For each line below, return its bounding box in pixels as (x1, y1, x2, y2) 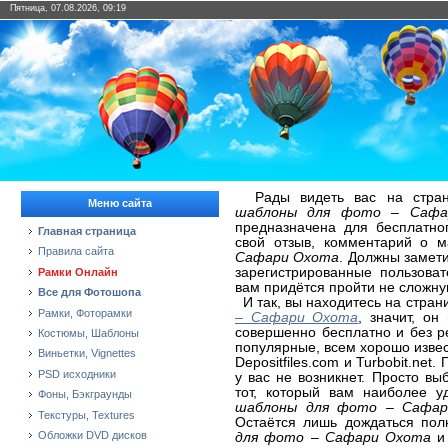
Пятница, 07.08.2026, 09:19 (10, 3, 126, 13)
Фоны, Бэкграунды (38, 388, 132, 401)
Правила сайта (38, 245, 114, 258)
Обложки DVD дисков (38, 428, 147, 441)
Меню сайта (88, 197, 152, 209)
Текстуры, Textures (38, 408, 135, 421)
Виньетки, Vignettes (38, 347, 136, 360)
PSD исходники (38, 367, 116, 380)
